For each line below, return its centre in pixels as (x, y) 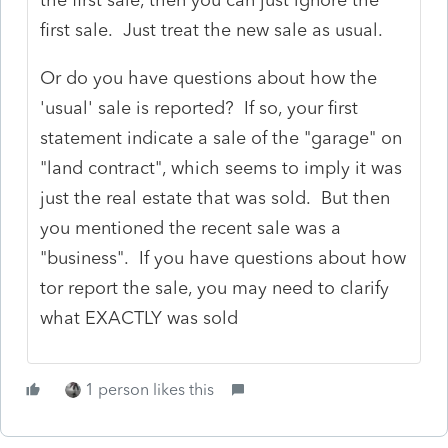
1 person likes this (149, 389)
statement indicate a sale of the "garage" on (221, 137)
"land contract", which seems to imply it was (221, 167)
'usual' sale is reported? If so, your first (199, 107)
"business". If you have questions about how (223, 257)
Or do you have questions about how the (209, 77)
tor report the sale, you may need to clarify (215, 287)
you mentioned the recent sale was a (191, 227)
